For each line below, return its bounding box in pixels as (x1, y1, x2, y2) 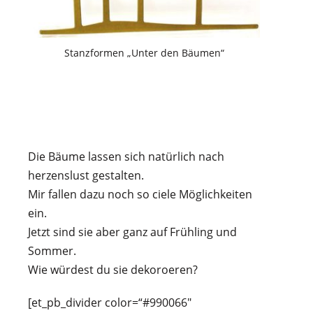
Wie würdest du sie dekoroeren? (28, 262, 198, 278)
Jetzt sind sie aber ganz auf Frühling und (28, 224, 237, 240)
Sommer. (28, 243, 76, 259)
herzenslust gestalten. (28, 168, 144, 184)
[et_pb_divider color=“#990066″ (28, 295, 191, 311)
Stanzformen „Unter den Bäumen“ (64, 46, 224, 60)
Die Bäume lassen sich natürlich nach (28, 149, 224, 165)
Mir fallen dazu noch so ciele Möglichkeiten (28, 187, 252, 203)
